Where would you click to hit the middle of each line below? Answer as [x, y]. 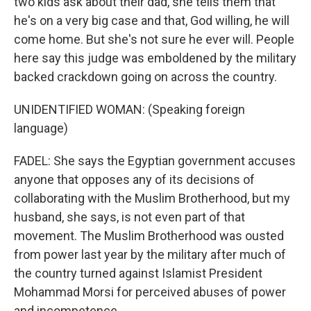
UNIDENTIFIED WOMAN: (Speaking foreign [129, 109]
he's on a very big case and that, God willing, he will [152, 20]
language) [41, 128]
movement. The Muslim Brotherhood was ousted [149, 235]
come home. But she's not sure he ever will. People [154, 39]
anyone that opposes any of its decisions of [134, 179]
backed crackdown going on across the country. [145, 76]
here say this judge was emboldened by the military [155, 58]
